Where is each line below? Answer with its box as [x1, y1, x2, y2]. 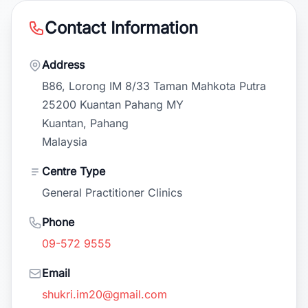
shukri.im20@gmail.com [42, 287, 167, 301]
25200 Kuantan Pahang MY [42, 98, 184, 111]
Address [42, 58, 85, 71]
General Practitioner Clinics [42, 186, 182, 199]
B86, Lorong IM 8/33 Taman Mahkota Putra [42, 79, 266, 93]
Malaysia [42, 135, 87, 148]
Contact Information [45, 18, 198, 38]
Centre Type [42, 164, 105, 178]
